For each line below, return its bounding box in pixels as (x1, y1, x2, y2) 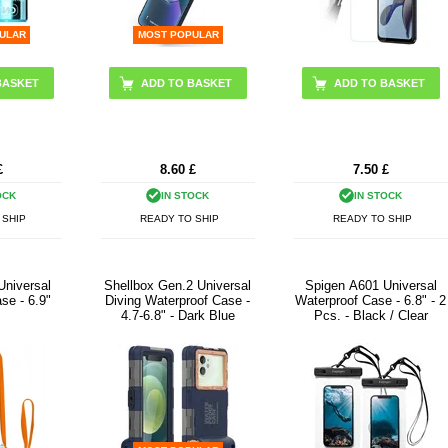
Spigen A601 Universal (304, 278, 437, 294)
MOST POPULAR (137, 29, 220, 40)
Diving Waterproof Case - (105, 293, 251, 309)
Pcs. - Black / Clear (313, 308, 428, 324)
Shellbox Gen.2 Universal (104, 278, 252, 294)
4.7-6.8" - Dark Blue (120, 308, 235, 324)
